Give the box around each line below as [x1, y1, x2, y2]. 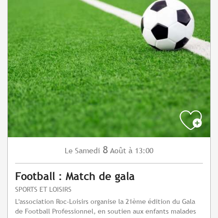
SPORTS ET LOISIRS [15, 185, 72, 194]
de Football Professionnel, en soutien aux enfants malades [15, 207, 196, 216]
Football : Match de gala [15, 170, 135, 183]
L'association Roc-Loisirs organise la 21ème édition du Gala [15, 197, 195, 206]
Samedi [75, 146, 100, 156]
